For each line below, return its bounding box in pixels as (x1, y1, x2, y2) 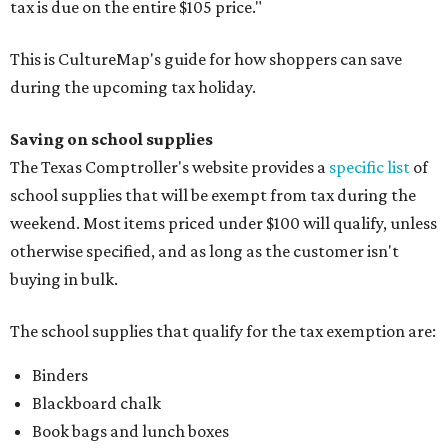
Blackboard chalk (32, 392, 161, 413)
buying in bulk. (10, 268, 118, 289)
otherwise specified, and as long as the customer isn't (10, 240, 399, 261)
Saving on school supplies (10, 128, 213, 149)
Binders (32, 364, 88, 385)
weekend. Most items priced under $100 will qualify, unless (10, 212, 437, 233)
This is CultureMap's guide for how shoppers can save (10, 48, 402, 69)
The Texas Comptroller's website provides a (10, 156, 329, 177)
